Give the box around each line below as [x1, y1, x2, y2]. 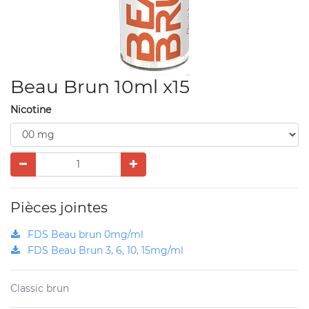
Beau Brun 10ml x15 [10, 74, 190, 98]
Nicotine [10, 103, 51, 116]
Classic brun [10, 281, 69, 295]
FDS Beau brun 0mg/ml [28, 228, 143, 241]
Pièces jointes [10, 198, 108, 216]
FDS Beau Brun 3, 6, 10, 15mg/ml [28, 243, 183, 257]
